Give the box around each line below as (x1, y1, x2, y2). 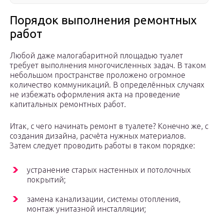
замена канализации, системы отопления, (27, 195, 181, 204)
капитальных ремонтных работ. (10, 100, 126, 109)
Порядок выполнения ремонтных (10, 14, 197, 27)
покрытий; (27, 175, 66, 184)
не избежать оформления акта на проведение (10, 90, 180, 99)
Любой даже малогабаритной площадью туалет (10, 51, 183, 60)
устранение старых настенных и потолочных (27, 165, 191, 175)
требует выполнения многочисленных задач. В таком (10, 61, 206, 70)
